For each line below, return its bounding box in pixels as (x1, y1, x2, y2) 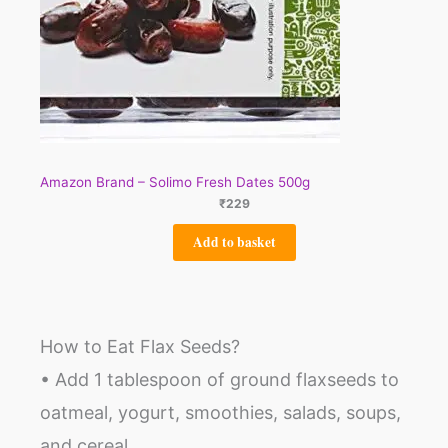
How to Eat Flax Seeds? (40, 335, 240, 357)
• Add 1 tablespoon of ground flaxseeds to (40, 368, 399, 390)
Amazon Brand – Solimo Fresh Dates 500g (40, 173, 310, 190)
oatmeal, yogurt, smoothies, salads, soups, (40, 401, 401, 423)
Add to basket (192, 232, 276, 253)
